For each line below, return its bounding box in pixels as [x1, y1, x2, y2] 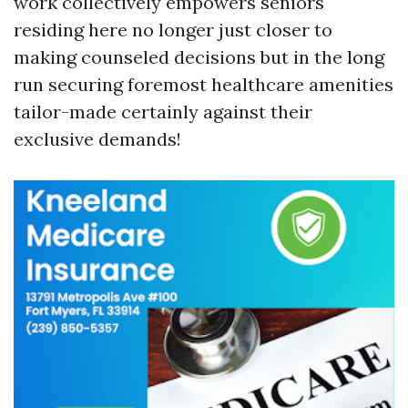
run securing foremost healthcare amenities [14, 73, 393, 96]
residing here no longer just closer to [14, 18, 332, 41]
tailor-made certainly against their [14, 100, 312, 123]
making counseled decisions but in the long [14, 46, 384, 68]
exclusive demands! [14, 127, 181, 150]
